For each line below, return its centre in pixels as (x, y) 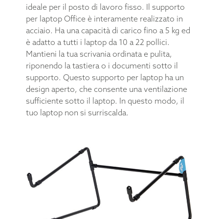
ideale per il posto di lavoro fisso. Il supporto (105, 7)
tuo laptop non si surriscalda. (77, 113)
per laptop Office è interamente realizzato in (104, 19)
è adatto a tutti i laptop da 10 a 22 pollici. (98, 42)
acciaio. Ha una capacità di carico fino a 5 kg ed (108, 31)
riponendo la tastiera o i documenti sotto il (102, 66)
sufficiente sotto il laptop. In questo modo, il (105, 101)
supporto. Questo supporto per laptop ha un (105, 77)
